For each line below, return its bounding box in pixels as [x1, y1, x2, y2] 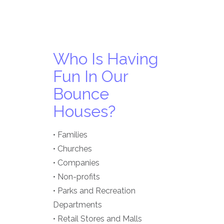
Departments [53, 200, 102, 210]
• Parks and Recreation [53, 186, 135, 196]
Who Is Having [53, 49, 158, 68]
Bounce [53, 84, 109, 103]
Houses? [53, 102, 115, 121]
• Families [53, 130, 87, 140]
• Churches [53, 144, 92, 154]
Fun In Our [53, 67, 128, 86]
